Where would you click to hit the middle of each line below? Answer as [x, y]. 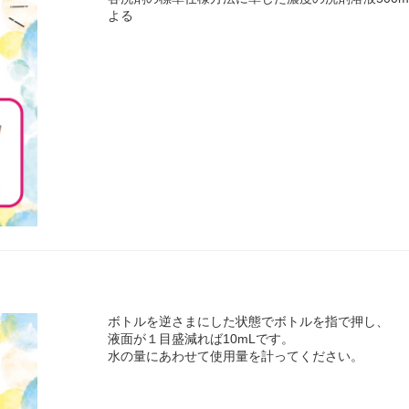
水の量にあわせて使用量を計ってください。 [236, 357]
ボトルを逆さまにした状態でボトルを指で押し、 [249, 322]
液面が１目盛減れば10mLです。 [201, 339]
